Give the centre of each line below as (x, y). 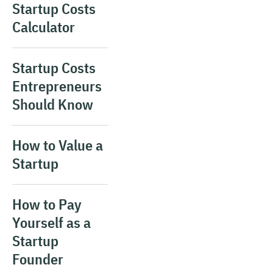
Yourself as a (51, 222)
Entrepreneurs (57, 86)
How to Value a (58, 145)
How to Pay (47, 204)
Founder (38, 259)
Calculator (44, 27)
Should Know (53, 104)
